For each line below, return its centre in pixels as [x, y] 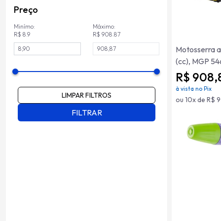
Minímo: [24, 26]
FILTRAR [87, 112]
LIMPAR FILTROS [87, 95]
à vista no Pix [194, 89]
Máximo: [104, 26]
